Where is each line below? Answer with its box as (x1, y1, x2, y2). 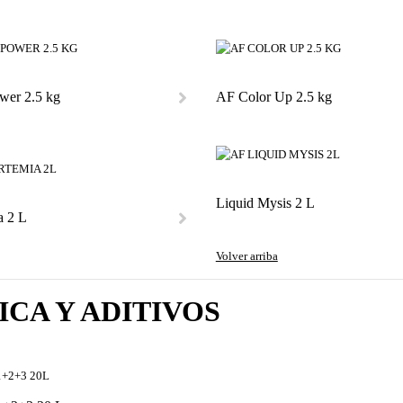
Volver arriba (215, 249, 278, 263)
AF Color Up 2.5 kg (215, 89, 332, 104)
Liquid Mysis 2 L (215, 195, 315, 210)
